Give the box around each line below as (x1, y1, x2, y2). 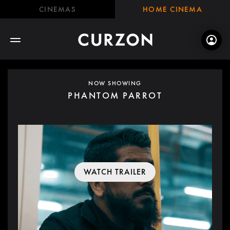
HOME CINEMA (143, 4, 202, 14)
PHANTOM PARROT (68, 89, 162, 101)
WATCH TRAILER (84, 166, 146, 178)
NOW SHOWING (88, 79, 142, 87)
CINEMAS (39, 4, 76, 14)
